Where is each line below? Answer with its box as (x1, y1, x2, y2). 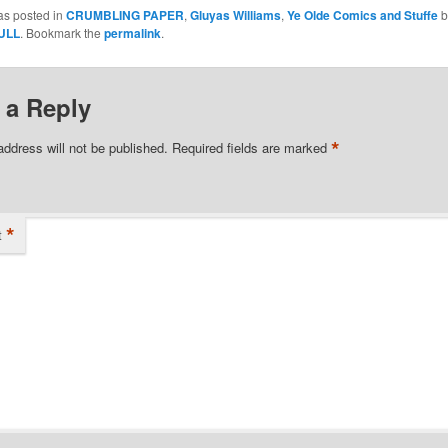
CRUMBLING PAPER (65, 6, 184, 25)
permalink (103, 24, 161, 43)
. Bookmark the (19, 24, 104, 42)
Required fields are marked (171, 137, 331, 157)
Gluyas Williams (189, 6, 281, 25)
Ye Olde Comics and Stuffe (286, 6, 438, 25)
